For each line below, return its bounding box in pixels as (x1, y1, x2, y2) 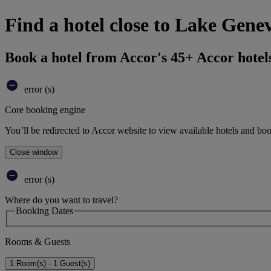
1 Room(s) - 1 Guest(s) (10, 259, 90, 269)
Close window (10, 147, 57, 157)
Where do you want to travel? (5, 194, 118, 205)
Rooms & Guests (5, 237, 70, 247)
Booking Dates (16, 205, 73, 216)
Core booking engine (5, 104, 85, 115)
